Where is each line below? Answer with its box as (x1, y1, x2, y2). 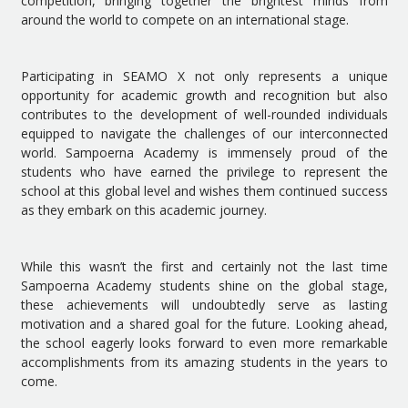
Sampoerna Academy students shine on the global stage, (20, 277, 388, 294)
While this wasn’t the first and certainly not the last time (20, 258, 388, 275)
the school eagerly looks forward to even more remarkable (20, 334, 388, 352)
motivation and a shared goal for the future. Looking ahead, (20, 315, 388, 332)
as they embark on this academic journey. (20, 201, 267, 219)
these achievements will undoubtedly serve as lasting (20, 296, 388, 313)
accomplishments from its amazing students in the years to (20, 353, 388, 371)
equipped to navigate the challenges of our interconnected (20, 125, 388, 142)
